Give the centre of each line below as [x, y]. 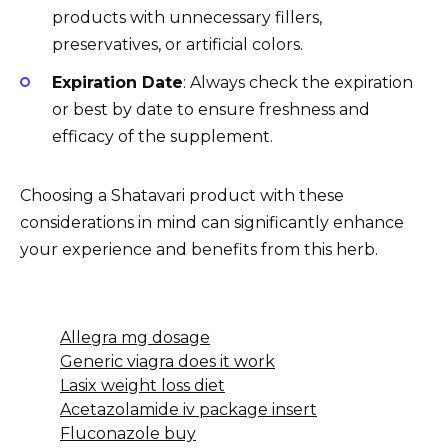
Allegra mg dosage [135, 337]
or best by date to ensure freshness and [211, 109]
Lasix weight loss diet [142, 385]
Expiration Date [117, 82]
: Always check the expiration [298, 82]
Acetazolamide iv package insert [188, 409]
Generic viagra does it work [167, 361]
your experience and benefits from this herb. [199, 249]
